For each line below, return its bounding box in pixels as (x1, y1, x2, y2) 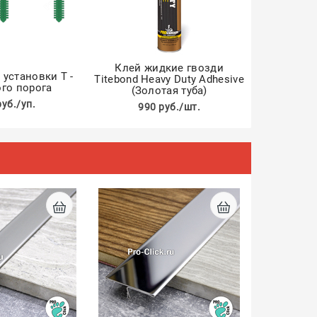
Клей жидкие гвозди (115, 62, 224, 74)
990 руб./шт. (138, 101, 201, 113)
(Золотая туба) (131, 84, 207, 97)
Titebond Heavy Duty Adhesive (94, 73, 244, 86)
